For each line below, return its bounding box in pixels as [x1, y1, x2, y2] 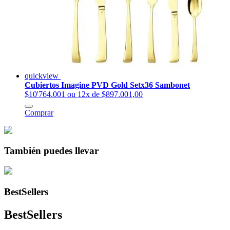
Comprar [25, 108, 53, 117]
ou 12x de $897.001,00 [67, 89, 143, 99]
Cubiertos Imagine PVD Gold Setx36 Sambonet [25, 80, 190, 89]
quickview [25, 71, 61, 80]
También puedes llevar [4, 145, 99, 157]
